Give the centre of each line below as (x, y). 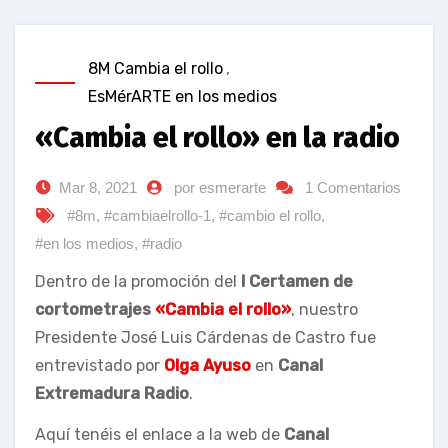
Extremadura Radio (112, 393)
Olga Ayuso (207, 365)
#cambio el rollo (270, 215)
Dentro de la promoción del (138, 281)
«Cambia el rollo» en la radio (217, 137)
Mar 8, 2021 (98, 187)
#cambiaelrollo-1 (157, 215)
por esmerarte (220, 187)
